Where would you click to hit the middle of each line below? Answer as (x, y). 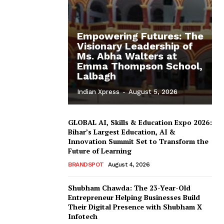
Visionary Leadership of (135, 46)
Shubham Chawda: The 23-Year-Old (129, 187)
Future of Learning (100, 150)
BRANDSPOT (86, 164)
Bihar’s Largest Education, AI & (122, 131)
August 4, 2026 (129, 164)
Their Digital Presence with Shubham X (135, 206)
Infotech (83, 216)
